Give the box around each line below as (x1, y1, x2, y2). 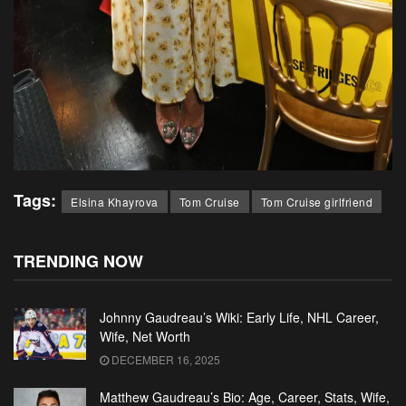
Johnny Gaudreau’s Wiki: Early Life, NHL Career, (100, 307, 379, 326)
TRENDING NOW (14, 248, 143, 273)
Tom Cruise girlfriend (260, 193, 372, 209)
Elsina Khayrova (71, 193, 159, 209)
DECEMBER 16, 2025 (109, 351, 220, 367)
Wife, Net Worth (100, 326, 190, 345)
